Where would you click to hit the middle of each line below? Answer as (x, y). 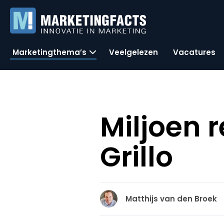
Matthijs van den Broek (171, 199)
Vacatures (194, 52)
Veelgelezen (133, 52)
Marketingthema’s (49, 52)
